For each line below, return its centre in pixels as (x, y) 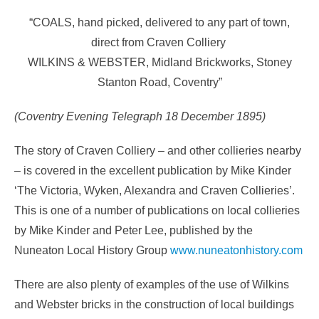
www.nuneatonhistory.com (236, 250)
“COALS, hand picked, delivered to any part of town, (159, 22)
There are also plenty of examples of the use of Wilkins (152, 284)
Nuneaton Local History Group (92, 250)
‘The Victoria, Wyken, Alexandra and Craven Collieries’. (155, 190)
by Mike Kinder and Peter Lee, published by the (134, 230)
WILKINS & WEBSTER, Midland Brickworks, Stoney (159, 62)
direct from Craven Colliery (159, 42)
